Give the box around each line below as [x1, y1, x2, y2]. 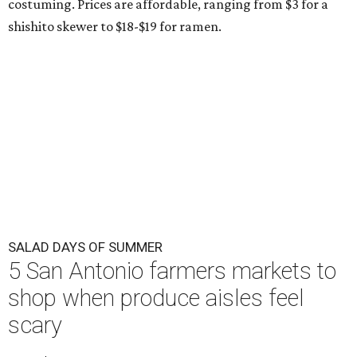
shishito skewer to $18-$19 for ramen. [8, 18, 222, 35]
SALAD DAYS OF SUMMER [8, 239, 163, 256]
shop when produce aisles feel [8, 284, 304, 312]
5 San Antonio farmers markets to [8, 257, 336, 285]
